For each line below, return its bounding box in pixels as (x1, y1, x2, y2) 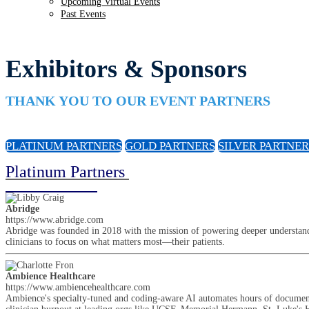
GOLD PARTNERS (125, 139, 215, 152)
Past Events (61, 9, 106, 19)
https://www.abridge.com (6, 215, 103, 225)
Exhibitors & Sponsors (6, 55, 247, 83)
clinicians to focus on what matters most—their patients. (6, 237, 225, 247)
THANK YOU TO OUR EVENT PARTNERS (6, 93, 270, 108)
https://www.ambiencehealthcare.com (6, 282, 150, 292)
